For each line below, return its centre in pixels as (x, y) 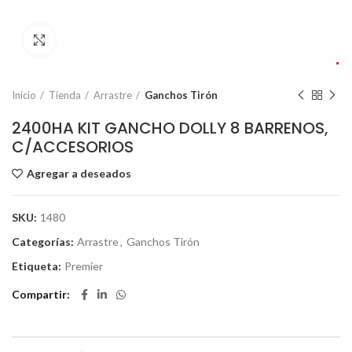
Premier (84, 266)
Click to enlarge (94, 40)
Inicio (24, 95)
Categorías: (44, 242)
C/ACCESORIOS (73, 147)
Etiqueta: (38, 266)
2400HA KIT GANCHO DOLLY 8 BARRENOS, (170, 128)
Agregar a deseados (79, 173)
